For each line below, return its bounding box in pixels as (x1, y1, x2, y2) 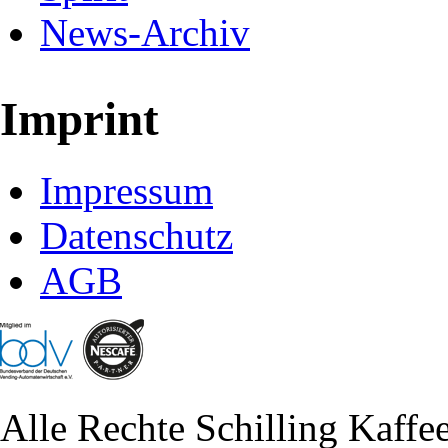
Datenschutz (40, 213, 233, 257)
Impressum (40, 168, 213, 212)
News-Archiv (40, 10, 250, 54)
